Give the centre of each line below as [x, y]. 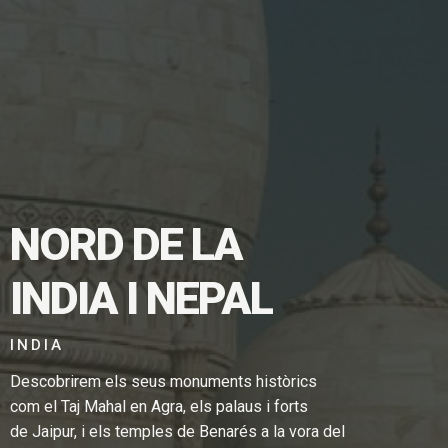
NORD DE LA [126, 244]
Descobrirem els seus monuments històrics [164, 381]
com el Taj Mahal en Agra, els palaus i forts [159, 406]
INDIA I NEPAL [141, 298]
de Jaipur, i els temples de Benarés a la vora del [178, 431]
